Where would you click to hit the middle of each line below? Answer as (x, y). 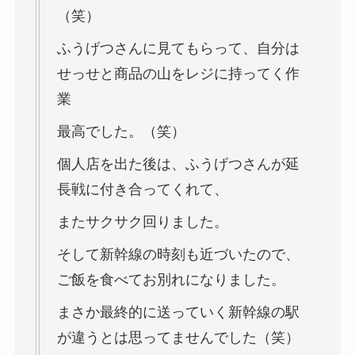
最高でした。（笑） (121, 131)
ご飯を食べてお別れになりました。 (171, 279)
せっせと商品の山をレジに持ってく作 (178, 73)
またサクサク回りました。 (142, 221)
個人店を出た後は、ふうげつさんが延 (178, 164)
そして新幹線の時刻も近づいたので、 (178, 254)
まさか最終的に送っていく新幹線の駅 (178, 312)
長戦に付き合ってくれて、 (142, 189)
